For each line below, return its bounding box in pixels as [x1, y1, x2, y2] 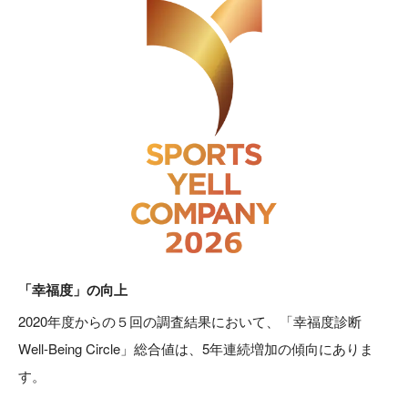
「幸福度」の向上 [18, 279, 127, 300]
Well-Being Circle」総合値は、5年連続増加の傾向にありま [18, 338, 373, 358]
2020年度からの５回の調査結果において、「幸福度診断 [18, 311, 362, 331]
